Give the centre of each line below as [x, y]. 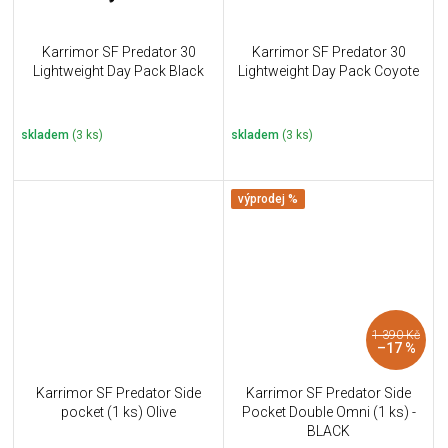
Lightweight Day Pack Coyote [328, 70]
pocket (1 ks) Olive [118, 412]
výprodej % [268, 198]
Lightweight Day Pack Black [118, 70]
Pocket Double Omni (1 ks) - [328, 412]
